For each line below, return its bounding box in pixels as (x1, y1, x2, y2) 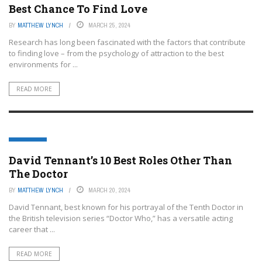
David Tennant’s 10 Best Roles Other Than (9, 153, 232, 167)
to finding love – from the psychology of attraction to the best (9, 48, 224, 58)
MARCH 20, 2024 (88, 186, 130, 194)
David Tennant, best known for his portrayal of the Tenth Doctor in (9, 202, 243, 212)
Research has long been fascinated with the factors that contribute (9, 37, 246, 47)
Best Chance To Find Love (9, 2, 147, 16)
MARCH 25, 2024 (88, 21, 130, 29)
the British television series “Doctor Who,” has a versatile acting (9, 213, 233, 223)
